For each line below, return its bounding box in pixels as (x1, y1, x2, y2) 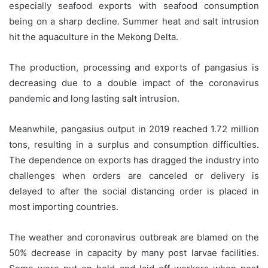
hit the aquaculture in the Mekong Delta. (9, 31, 178, 42)
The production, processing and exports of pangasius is (9, 61, 259, 73)
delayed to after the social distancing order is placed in (9, 185, 259, 197)
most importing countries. (9, 200, 118, 212)
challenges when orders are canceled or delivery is (9, 169, 259, 181)
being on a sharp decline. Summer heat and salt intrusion (9, 15, 259, 27)
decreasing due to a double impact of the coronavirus (9, 77, 259, 89)
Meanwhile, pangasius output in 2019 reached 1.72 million (9, 123, 259, 135)
